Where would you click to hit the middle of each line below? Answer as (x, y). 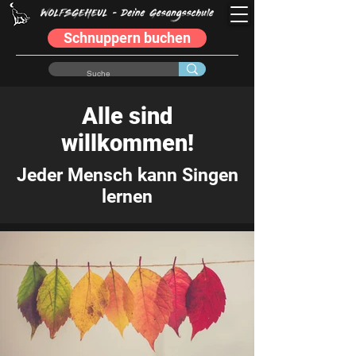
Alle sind (127, 116)
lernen (127, 197)
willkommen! (127, 143)
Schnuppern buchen (127, 38)
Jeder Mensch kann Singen (127, 175)
